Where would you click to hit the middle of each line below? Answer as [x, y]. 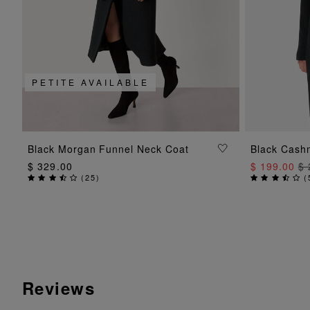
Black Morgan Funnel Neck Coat [108, 148]
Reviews [59, 288]
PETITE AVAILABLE [91, 82]
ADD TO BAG [131, 147]
